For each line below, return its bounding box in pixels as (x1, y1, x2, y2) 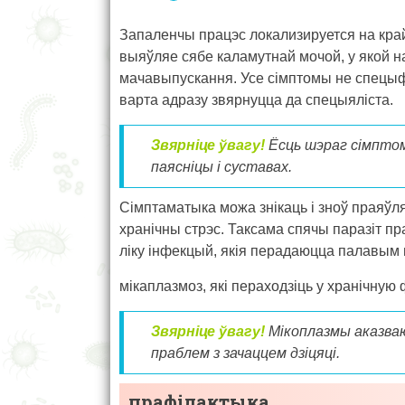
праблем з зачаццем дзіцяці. (151, 344, 340, 361)
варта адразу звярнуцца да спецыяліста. (119, 91, 393, 108)
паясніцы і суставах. (151, 158, 292, 174)
